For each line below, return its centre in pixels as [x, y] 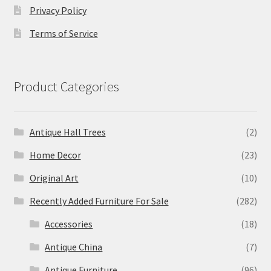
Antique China [74, 247]
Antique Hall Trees [67, 132]
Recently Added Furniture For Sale [99, 201]
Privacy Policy [58, 10]
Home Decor [55, 155]
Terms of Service [64, 33]
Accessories [69, 224]
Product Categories [66, 87]
